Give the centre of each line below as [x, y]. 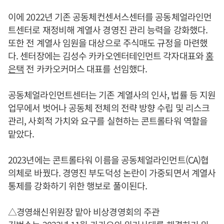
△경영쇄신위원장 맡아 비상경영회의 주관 [84, 211]
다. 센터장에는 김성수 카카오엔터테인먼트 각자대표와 [107, 55]
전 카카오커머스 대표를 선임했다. [86, 68]
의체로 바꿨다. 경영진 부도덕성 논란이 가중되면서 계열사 [112, 172]
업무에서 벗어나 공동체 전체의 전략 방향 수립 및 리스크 [109, 107]
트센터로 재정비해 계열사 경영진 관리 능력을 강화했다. [108, 29]
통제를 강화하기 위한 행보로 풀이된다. [78, 185]
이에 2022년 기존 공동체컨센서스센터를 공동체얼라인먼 [110, 16]
